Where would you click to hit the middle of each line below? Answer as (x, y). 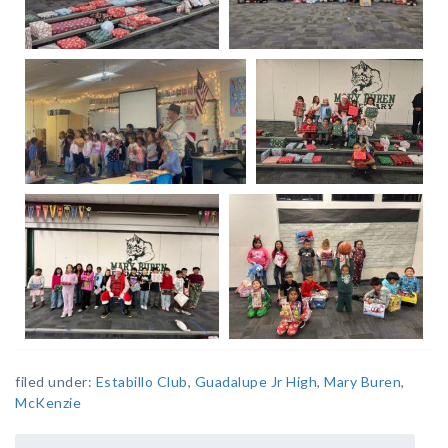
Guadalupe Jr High (255, 382)
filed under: (55, 382)
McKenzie (48, 403)
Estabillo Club (141, 382)
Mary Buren (362, 382)
